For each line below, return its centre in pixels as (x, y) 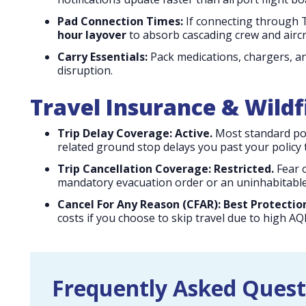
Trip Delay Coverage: (115, 133)
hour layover (92, 34)
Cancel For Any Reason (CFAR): (139, 204)
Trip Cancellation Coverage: (134, 168)
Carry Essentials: (102, 56)
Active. (194, 133)
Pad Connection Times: (120, 21)
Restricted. (244, 168)
